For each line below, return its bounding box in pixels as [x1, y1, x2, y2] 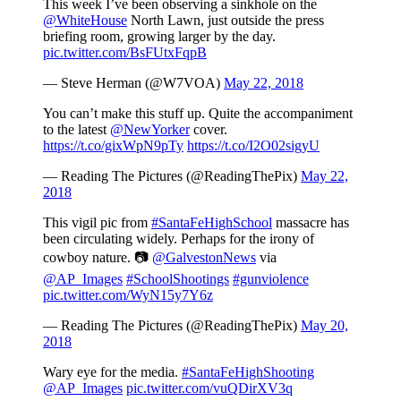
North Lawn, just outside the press [127, 12, 324, 28]
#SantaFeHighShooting [182, 363, 314, 380]
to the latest [43, 121, 110, 137]
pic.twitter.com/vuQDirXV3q [126, 380, 293, 396]
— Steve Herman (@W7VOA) [43, 74, 224, 90]
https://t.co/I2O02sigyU [187, 137, 320, 153]
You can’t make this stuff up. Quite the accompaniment [43, 105, 353, 121]
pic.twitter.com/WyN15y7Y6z [43, 286, 213, 303]
